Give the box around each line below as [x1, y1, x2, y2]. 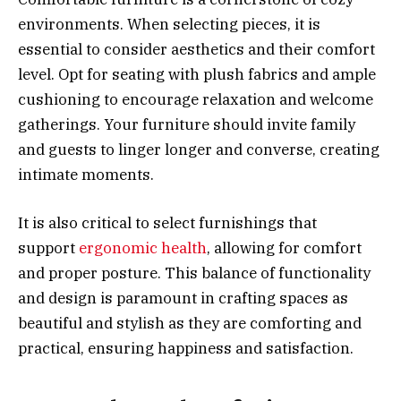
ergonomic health [79, 238, 207, 259]
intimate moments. [18, 165, 154, 185]
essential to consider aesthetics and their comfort [18, 39, 375, 60]
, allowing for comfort [207, 238, 362, 259]
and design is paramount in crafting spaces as [18, 288, 348, 309]
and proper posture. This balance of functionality [18, 263, 371, 284]
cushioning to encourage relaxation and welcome [18, 90, 373, 110]
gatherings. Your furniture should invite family [18, 115, 355, 135]
